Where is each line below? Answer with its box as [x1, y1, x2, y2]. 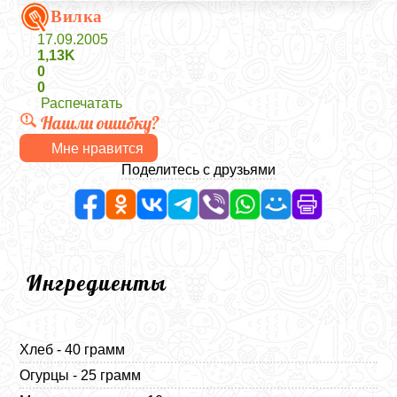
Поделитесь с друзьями [121, 162, 276, 177]
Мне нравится [51, 140, 144, 156]
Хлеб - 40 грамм [19, 342, 126, 357]
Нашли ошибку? [41, 112, 160, 134]
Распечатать [41, 96, 123, 111]
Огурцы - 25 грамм [19, 368, 142, 383]
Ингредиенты [27, 269, 168, 296]
